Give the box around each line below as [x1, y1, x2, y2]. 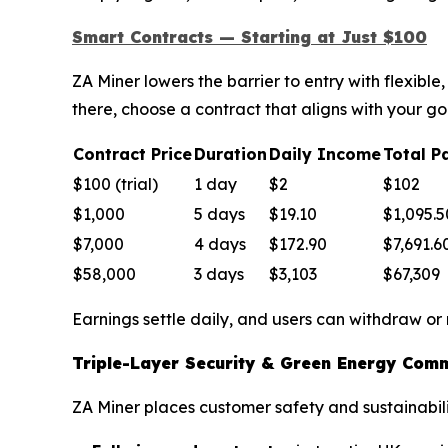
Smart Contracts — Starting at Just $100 [72, 27, 427, 48]
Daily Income [269, 144, 381, 165]
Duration [194, 144, 267, 165]
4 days [194, 234, 246, 255]
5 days [194, 204, 245, 225]
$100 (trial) [73, 174, 158, 195]
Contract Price [73, 144, 192, 165]
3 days [194, 264, 244, 285]
